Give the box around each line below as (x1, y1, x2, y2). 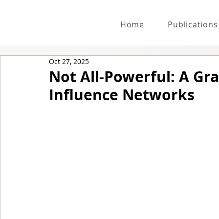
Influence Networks (49, 84, 195, 105)
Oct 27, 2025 (49, 57, 89, 66)
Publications (167, 19, 218, 30)
